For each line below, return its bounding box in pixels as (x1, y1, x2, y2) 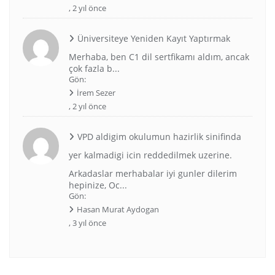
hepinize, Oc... (68, 179, 127, 192)
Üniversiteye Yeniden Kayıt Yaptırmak (77, 33, 230, 45)
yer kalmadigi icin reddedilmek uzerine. (68, 149, 232, 161)
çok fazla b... (68, 63, 120, 75)
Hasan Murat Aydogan (76, 204, 159, 215)
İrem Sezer (76, 87, 115, 99)
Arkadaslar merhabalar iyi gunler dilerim (68, 168, 237, 180)
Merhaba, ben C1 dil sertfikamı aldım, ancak (68, 51, 249, 63)
